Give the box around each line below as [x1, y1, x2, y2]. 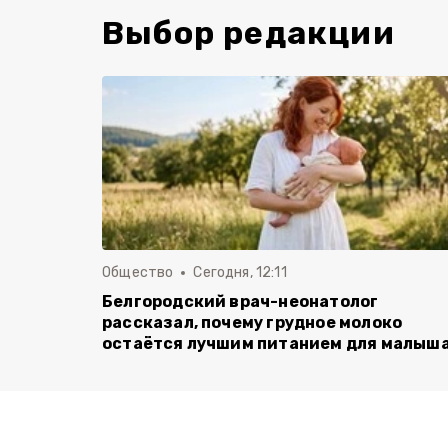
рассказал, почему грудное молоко [102, 313, 403, 332]
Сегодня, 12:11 [193, 264, 287, 281]
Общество [102, 264, 174, 281]
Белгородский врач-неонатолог [102, 292, 379, 311]
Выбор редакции [102, 14, 395, 52]
